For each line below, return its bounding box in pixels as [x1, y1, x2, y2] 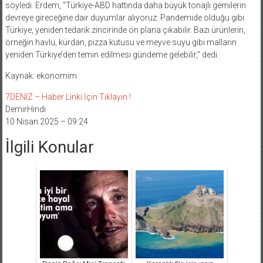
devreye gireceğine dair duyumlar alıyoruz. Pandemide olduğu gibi [5, 12, 244, 22]
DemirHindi [5, 104, 46, 114]
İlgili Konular [5, 137, 94, 157]
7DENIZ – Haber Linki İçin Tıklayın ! [5, 92, 131, 102]
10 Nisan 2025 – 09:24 [5, 116, 88, 126]
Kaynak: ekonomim [5, 70, 77, 80]
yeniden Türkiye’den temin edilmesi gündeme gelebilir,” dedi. [5, 49, 219, 59]
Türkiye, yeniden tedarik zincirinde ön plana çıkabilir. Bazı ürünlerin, [5, 25, 245, 35]
